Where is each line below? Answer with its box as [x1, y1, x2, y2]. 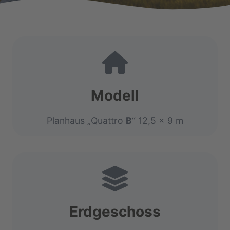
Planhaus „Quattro [47, 115, 126, 126]
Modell [91, 87, 139, 105]
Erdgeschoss [69, 203, 161, 221]
